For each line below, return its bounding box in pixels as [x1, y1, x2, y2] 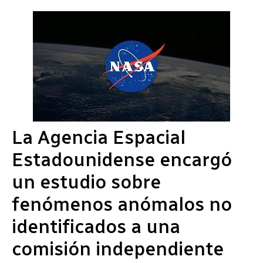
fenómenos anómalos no [12, 193, 232, 216]
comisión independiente [12, 238, 224, 261]
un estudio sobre [12, 171, 161, 194]
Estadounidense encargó [12, 149, 232, 171]
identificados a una [12, 215, 180, 238]
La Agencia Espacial [12, 126, 186, 149]
